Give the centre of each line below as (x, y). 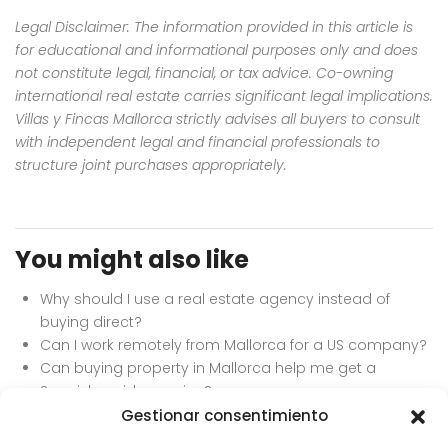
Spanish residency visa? (126, 390)
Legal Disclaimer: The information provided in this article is (214, 26)
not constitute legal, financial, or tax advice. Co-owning (204, 72)
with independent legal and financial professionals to (197, 141)
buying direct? (91, 321)
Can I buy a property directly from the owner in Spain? (232, 413)
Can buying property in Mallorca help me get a (208, 367)
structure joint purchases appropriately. (151, 164)
